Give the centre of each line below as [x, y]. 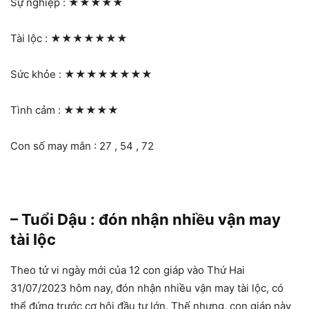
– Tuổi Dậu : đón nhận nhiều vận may [146, 219]
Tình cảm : [37, 110]
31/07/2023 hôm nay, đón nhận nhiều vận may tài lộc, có [147, 288]
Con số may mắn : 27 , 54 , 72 [82, 146]
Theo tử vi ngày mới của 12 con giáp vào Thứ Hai [128, 270]
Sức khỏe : [37, 74]
